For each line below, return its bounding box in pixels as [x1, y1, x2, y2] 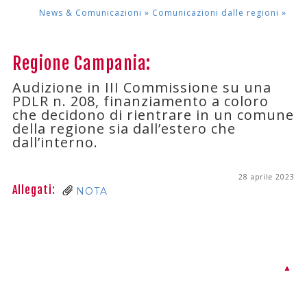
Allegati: [12, 183, 56, 197]
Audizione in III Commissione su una [12, 78, 271, 97]
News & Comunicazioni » [39, 7, 152, 19]
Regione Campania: [12, 53, 151, 75]
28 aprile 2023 [238, 172, 295, 182]
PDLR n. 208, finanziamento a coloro [12, 92, 269, 111]
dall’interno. [12, 133, 98, 152]
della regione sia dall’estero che [12, 119, 236, 138]
